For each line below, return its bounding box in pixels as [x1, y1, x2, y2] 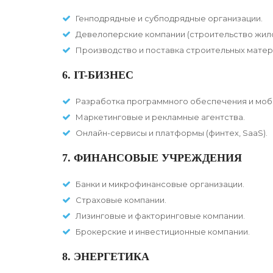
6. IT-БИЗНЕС [62, 69, 133, 82]
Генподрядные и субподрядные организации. [76, 13, 263, 24]
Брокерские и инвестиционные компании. [76, 227, 250, 237]
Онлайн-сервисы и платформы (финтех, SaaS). [76, 128, 268, 138]
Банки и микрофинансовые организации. [76, 179, 244, 190]
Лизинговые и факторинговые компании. [76, 211, 245, 221]
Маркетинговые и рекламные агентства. [76, 112, 245, 122]
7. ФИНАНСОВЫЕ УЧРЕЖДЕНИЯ [62, 152, 242, 165]
